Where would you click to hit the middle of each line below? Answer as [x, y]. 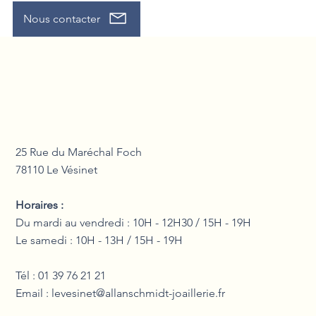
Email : [34, 293]
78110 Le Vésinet [57, 169]
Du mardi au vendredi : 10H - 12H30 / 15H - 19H [134, 222]
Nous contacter [61, 19]
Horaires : [40, 205]
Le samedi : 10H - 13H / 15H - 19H [99, 240]
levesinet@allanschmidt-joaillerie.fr [139, 293]
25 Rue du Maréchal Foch [79, 152]
